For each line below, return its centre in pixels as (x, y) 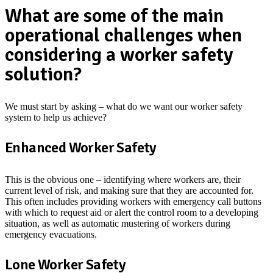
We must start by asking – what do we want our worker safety (124, 107)
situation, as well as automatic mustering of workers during (118, 224)
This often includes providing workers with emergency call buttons (133, 202)
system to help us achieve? (56, 118)
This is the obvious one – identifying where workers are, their (123, 180)
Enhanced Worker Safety (81, 148)
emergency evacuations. (51, 235)
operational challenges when (123, 35)
